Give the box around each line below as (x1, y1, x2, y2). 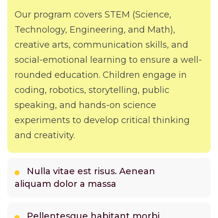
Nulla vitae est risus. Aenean (27, 166, 155, 177)
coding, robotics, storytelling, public (15, 85, 169, 96)
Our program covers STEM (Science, (15, 9, 171, 20)
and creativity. (15, 130, 75, 141)
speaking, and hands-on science (15, 100, 156, 111)
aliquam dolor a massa (15, 179, 116, 190)
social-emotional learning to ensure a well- (15, 54, 202, 66)
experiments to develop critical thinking (15, 115, 190, 126)
